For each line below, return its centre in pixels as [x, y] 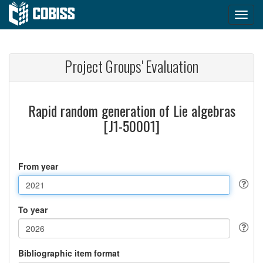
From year [38, 166]
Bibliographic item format [69, 253]
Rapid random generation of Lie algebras [131, 110]
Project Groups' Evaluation [131, 66]
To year [33, 210]
